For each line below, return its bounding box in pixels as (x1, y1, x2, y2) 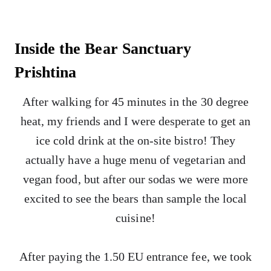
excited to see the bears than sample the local (24, 192, 247, 205)
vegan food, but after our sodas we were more (23, 172, 248, 186)
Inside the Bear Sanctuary (15, 40, 191, 57)
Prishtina (15, 64, 77, 81)
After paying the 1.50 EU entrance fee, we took (19, 250, 252, 263)
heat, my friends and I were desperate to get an (20, 114, 251, 128)
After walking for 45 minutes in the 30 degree (22, 95, 249, 108)
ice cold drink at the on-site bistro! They (36, 134, 235, 147)
